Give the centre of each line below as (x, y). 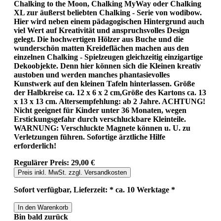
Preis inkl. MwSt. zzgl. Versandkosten (72, 172)
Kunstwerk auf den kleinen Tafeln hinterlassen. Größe (104, 83)
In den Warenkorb (43, 207)
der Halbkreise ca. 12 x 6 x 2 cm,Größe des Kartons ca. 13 (110, 92)
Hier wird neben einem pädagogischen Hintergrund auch (109, 21)
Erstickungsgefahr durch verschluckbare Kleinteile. (100, 119)
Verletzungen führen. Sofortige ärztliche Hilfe (90, 137)
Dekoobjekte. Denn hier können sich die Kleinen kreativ (107, 66)
